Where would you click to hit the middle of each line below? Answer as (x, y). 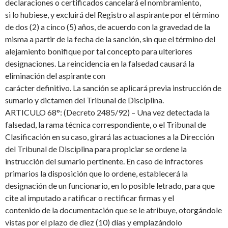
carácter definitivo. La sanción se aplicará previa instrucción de (113, 88)
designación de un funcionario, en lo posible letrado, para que (110, 186)
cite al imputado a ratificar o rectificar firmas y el (90, 198)
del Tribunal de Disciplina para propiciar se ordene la (96, 149)
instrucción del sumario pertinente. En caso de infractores (104, 161)
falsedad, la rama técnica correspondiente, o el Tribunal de (106, 125)
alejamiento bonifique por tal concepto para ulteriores (99, 51)
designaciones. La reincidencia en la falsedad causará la (100, 64)
